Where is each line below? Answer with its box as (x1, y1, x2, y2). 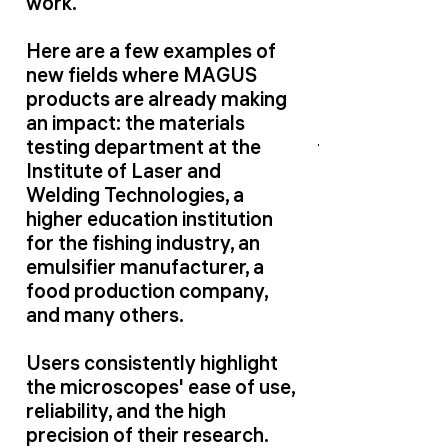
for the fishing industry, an (26, 230, 260, 255)
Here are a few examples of (26, 38, 276, 63)
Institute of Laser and (26, 158, 221, 183)
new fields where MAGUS (26, 62, 257, 87)
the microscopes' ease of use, (26, 374, 295, 399)
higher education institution (26, 206, 273, 231)
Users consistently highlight (26, 350, 278, 375)
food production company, (26, 278, 268, 303)
